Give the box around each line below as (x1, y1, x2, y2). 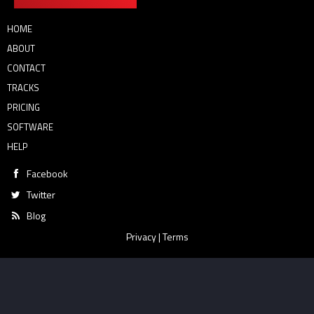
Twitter (27, 187, 55, 202)
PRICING (7, 100, 40, 114)
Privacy (125, 229, 156, 244)
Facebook (27, 166, 68, 181)
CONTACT (7, 61, 46, 75)
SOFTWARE (7, 120, 53, 134)
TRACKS (7, 81, 39, 95)
